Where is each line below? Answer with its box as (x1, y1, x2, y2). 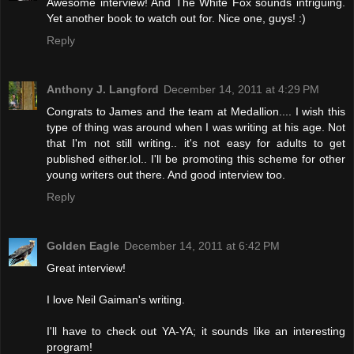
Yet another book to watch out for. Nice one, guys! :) (47, 12, 306, 25)
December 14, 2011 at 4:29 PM (164, 83, 319, 96)
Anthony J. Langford (47, 83, 159, 96)
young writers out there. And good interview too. (47, 168, 285, 182)
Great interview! (47, 262, 126, 274)
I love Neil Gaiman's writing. (47, 293, 185, 306)
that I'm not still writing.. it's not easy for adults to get (47, 137, 345, 150)
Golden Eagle (47, 239, 119, 252)
